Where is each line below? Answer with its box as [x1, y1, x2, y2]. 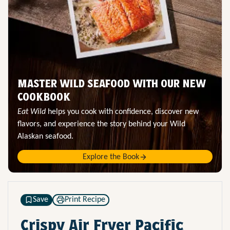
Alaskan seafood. [17, 132, 73, 141]
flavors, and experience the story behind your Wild [17, 120, 185, 128]
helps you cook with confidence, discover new [46, 107, 199, 116]
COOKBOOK [17, 90, 70, 103]
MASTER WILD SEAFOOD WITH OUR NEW [17, 77, 206, 90]
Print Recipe [65, 195, 105, 204]
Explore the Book [83, 152, 139, 161]
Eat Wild [17, 107, 46, 116]
